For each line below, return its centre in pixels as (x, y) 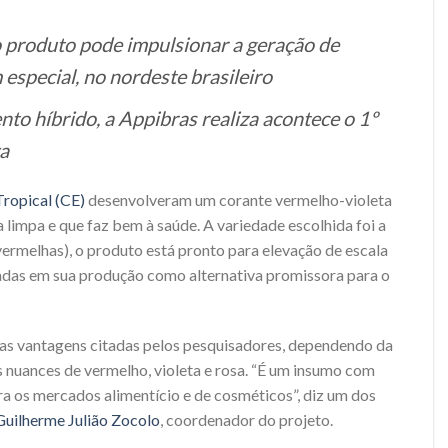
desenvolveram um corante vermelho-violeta (238, 199)
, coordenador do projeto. (246, 420)
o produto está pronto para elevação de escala (231, 249)
